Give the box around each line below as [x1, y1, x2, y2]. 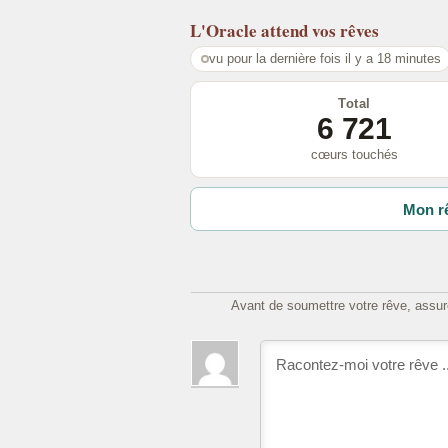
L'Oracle [190, 17, 257, 43]
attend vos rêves [261, 17, 379, 43]
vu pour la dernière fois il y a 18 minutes [208, 50, 441, 66]
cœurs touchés [311, 146, 398, 162]
